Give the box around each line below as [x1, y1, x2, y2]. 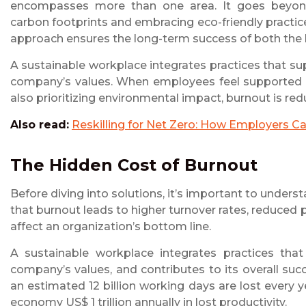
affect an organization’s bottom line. [10, 220, 214, 234]
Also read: [10, 118, 69, 132]
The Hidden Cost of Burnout [10, 155, 258, 176]
